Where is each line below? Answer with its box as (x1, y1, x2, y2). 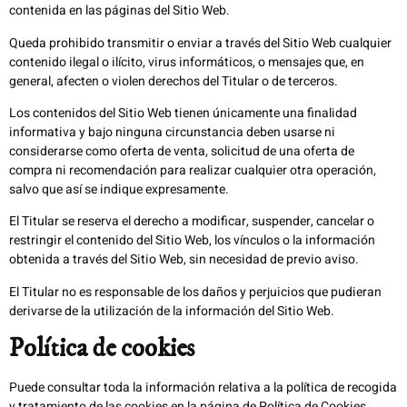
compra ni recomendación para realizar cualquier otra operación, (9, 160, 376, 180)
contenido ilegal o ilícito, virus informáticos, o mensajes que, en (9, 52, 364, 72)
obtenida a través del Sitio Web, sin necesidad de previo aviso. (9, 250, 359, 270)
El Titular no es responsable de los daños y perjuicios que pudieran (9, 282, 382, 302)
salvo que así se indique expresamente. (9, 179, 229, 199)
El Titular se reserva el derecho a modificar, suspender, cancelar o (9, 212, 374, 232)
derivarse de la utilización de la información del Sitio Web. (9, 301, 334, 321)
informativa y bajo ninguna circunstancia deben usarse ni (9, 122, 335, 142)
